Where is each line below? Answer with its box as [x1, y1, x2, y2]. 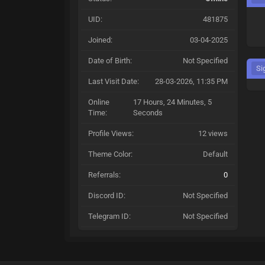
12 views [198, 129, 228, 138]
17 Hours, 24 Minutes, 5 [133, 98, 212, 106]
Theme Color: [88, 150, 133, 159]
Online [88, 98, 110, 106]
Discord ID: [88, 191, 126, 200]
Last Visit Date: [88, 77, 140, 86]
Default [203, 150, 228, 159]
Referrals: [88, 170, 121, 179]
